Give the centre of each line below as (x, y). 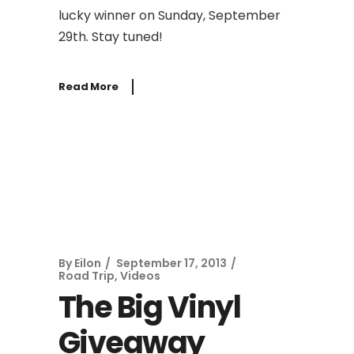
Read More (88, 86)
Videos (140, 275)
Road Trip (87, 275)
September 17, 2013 (171, 263)
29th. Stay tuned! (111, 36)
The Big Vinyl (150, 307)
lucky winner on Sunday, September (169, 15)
